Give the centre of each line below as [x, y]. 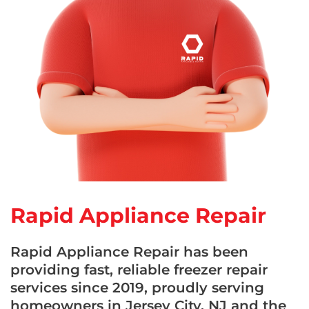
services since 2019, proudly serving [137, 287]
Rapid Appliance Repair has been [129, 251]
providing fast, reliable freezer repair [139, 269]
